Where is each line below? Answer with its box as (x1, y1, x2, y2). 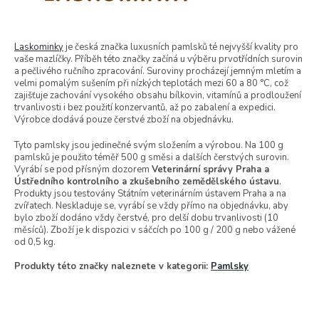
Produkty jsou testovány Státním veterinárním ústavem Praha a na (14, 187, 286, 200)
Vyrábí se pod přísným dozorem (14, 162, 152, 176)
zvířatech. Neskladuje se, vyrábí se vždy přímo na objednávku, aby (14, 199, 288, 212)
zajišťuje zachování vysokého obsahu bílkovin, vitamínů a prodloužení (14, 88, 301, 102)
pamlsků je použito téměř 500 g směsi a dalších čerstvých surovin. (14, 150, 289, 164)
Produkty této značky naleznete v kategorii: (14, 259, 211, 273)
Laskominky (14, 40, 63, 53)
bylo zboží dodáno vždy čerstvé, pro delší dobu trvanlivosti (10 (14, 211, 278, 224)
